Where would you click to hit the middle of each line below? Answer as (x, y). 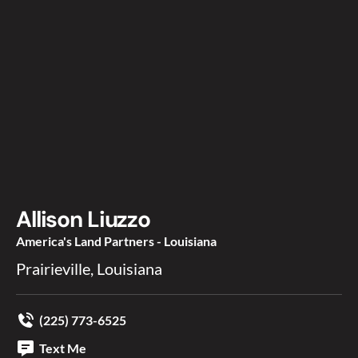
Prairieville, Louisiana (89, 268)
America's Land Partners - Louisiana (116, 241)
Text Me (63, 348)
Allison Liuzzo (84, 219)
